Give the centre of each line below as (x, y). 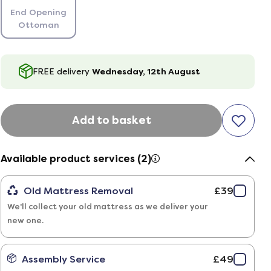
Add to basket (111, 120)
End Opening (38, 12)
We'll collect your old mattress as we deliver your (108, 206)
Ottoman (38, 24)
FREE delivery (62, 71)
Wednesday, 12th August (146, 71)
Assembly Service (62, 259)
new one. (25, 220)
